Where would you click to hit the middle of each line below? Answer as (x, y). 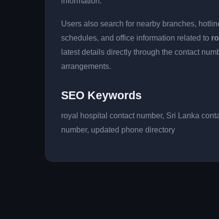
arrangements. (86, 66)
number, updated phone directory (118, 130)
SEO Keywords (101, 95)
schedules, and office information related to (136, 38)
